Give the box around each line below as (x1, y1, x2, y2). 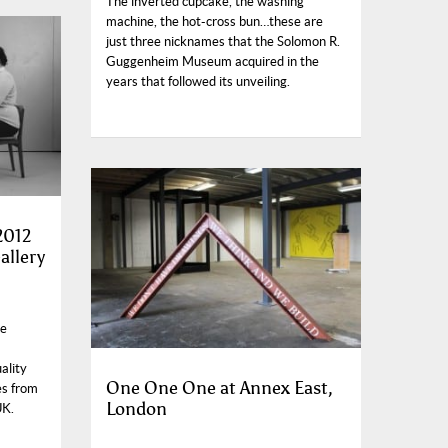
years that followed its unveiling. (106, 74, 290, 90)
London (106, 398, 167, 421)
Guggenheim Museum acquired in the (106, 54, 319, 70)
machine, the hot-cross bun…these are (106, 14, 323, 30)
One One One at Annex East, (106, 377, 333, 400)
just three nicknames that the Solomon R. (106, 34, 340, 50)
